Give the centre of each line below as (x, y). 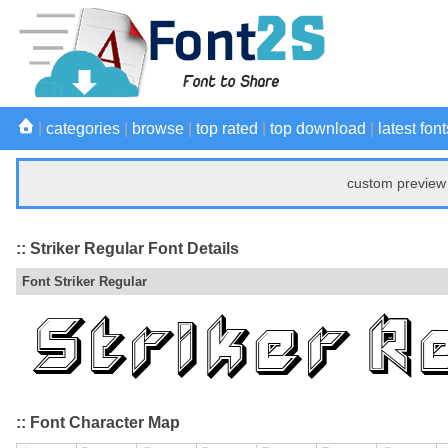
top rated (227, 128)
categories (83, 128)
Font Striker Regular (84, 282)
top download (318, 128)
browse (158, 128)
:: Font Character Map (98, 423)
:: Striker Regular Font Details (127, 248)
